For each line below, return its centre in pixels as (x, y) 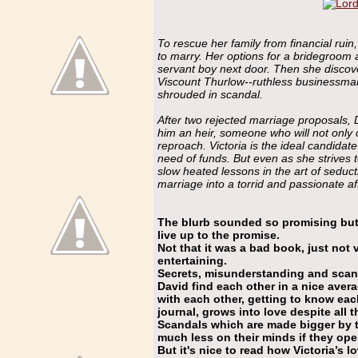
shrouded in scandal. (210, 94)
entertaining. (192, 260)
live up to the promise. (219, 235)
